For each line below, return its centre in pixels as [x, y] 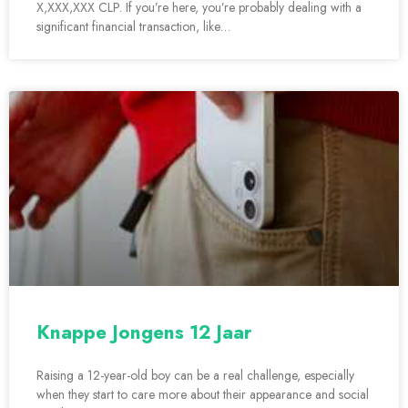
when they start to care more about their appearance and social [203, 395]
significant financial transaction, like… [133, 27]
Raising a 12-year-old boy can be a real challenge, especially [195, 376]
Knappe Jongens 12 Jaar [144, 333]
